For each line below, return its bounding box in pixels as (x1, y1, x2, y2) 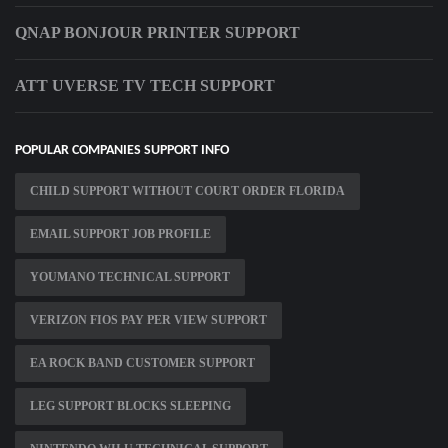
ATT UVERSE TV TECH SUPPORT (15, 77, 275, 95)
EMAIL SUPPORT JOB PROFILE (30, 227, 211, 242)
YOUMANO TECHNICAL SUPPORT (30, 270, 230, 285)
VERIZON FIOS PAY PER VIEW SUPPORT (30, 313, 267, 328)
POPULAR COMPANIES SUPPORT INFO (15, 143, 229, 159)
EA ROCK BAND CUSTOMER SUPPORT (30, 356, 255, 371)
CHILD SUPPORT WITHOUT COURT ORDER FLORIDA (30, 184, 345, 199)
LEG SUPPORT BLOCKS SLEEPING (30, 399, 231, 414)
